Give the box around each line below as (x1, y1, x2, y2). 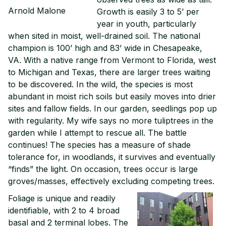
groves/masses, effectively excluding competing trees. (8, 176, 214, 186)
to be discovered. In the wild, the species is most (8, 79, 193, 89)
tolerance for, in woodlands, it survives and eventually (8, 151, 215, 162)
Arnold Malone (8, 5, 66, 16)
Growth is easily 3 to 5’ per (97, 6, 199, 17)
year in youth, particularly (97, 18, 196, 29)
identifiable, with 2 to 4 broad (8, 205, 120, 215)
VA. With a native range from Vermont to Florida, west (8, 54, 216, 65)
